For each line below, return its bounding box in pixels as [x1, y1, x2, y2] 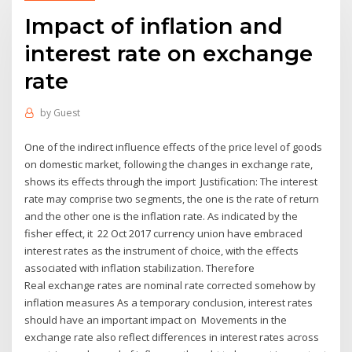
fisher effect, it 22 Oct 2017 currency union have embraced [24, 225, 303, 240]
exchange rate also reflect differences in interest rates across [24, 329, 320, 344]
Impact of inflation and [24, 12, 284, 39]
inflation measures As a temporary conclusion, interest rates [24, 295, 313, 310]
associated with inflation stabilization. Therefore [24, 260, 258, 275]
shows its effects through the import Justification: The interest [24, 174, 318, 189]
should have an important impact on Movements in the [24, 312, 288, 327]
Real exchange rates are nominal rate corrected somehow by [24, 277, 317, 292]
